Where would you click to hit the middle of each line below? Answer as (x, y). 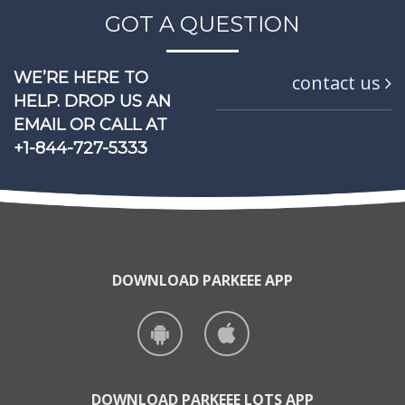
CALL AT (131, 124)
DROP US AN (115, 101)
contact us (339, 82)
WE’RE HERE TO (81, 77)
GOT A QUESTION (202, 24)
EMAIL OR (54, 124)
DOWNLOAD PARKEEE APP (202, 280)
